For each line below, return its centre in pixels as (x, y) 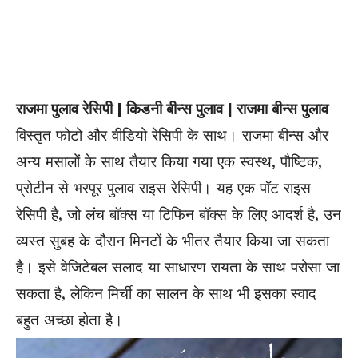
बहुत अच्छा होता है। (70, 320)
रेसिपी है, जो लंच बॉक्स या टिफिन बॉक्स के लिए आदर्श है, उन (179, 214)
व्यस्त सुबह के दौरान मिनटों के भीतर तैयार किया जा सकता (173, 241)
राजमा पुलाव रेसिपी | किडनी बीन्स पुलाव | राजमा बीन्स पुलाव (172, 109)
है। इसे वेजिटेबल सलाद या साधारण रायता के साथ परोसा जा (178, 267)
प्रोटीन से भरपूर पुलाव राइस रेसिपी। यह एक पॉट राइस (163, 188)
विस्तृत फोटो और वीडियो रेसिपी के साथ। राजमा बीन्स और (172, 135)
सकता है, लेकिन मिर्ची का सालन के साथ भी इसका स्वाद (166, 293)
